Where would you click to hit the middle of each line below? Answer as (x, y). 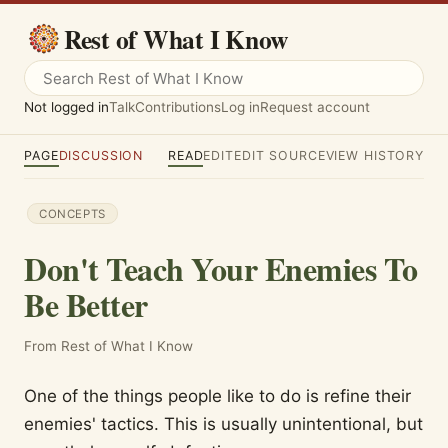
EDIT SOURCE (279, 155)
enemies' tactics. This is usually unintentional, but (223, 424)
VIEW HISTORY (374, 155)
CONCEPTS (72, 213)
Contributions (178, 106)
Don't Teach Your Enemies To (221, 268)
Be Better (86, 304)
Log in (240, 106)
